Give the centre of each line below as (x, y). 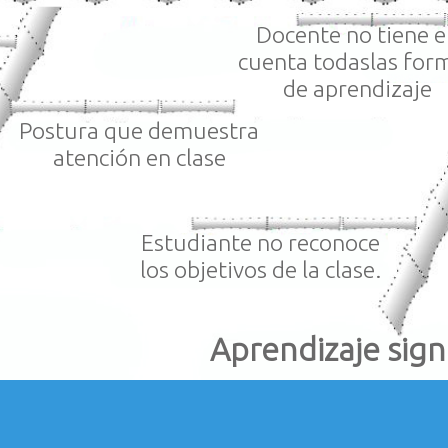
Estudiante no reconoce (260, 241)
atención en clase (139, 156)
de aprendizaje (357, 88)
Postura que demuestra (139, 129)
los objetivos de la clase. (260, 268)
